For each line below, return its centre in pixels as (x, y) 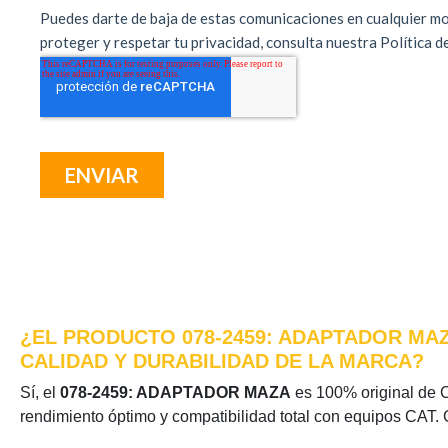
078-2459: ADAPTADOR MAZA (175, 392)
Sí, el (40, 392)
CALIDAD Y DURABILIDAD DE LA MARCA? (222, 361)
